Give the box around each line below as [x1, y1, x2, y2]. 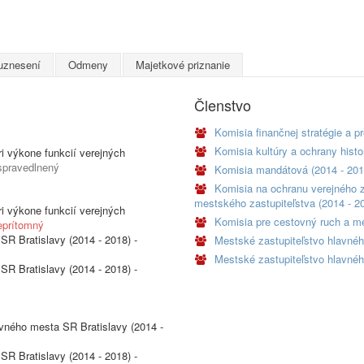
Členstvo [194, 94, 251, 116]
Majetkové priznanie [136, 57, 230, 73]
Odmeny [68, 57, 108, 73]
